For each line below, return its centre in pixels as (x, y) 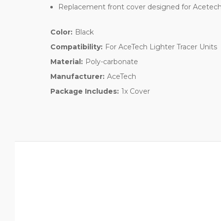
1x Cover (135, 91)
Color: (61, 32)
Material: (67, 61)
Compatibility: (76, 47)
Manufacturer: (77, 76)
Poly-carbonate (111, 61)
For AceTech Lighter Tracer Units (161, 47)
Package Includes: (85, 91)
